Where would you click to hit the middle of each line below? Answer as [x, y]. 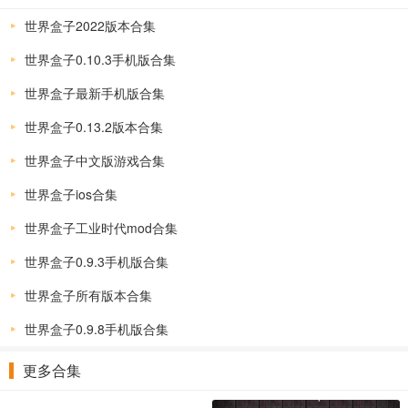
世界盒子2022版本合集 [90, 25]
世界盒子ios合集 [71, 194]
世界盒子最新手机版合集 [95, 93]
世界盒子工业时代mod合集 [101, 228]
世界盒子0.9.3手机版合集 [97, 261]
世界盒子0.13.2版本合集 [94, 127]
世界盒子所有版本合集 [88, 295]
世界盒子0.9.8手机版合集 [97, 329]
